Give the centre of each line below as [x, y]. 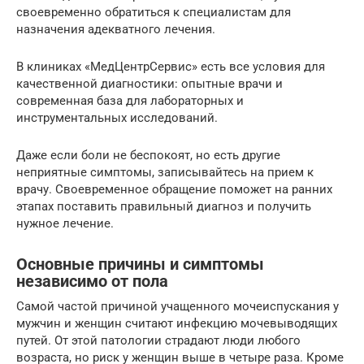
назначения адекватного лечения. [116, 29]
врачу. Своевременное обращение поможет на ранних [174, 189]
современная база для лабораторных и [130, 100]
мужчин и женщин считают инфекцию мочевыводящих [177, 323]
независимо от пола [92, 282]
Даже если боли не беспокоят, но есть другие [148, 155]
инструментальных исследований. [117, 117]
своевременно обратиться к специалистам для [154, 12]
